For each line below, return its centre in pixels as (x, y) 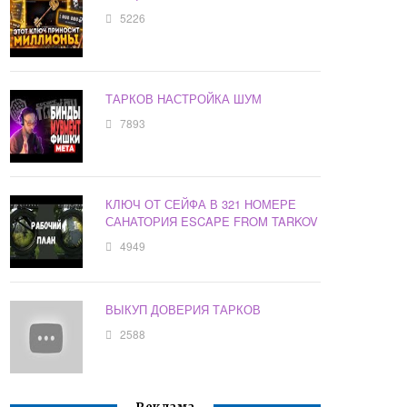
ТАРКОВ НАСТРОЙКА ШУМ (184, 99)
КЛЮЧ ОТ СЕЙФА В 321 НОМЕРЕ (201, 204)
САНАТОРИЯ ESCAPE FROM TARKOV (212, 222)
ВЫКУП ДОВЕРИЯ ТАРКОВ (184, 310)
